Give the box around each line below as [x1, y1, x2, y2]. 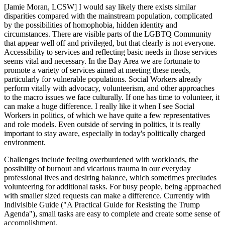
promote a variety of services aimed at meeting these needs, [4, 66, 191, 75]
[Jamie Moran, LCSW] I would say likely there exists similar [4, 3, 196, 12]
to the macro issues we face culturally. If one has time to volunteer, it [4, 93, 219, 102]
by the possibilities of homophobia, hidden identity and [4, 21, 177, 30]
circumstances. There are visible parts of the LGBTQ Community [4, 30, 211, 39]
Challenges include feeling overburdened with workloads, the [4, 155, 198, 164]
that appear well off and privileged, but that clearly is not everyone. [4, 39, 215, 48]
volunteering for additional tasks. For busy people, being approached [4, 182, 221, 191]
